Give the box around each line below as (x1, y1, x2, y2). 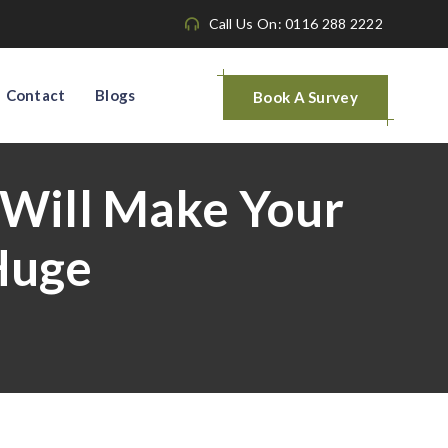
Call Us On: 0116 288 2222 (208, 15, 383, 32)
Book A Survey (253, 87, 358, 106)
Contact (5, 86, 66, 104)
